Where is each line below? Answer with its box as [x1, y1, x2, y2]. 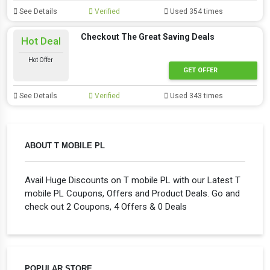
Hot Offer [28, 57, 54, 63]
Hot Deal [20, 35, 61, 47]
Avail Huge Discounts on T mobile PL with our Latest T [25, 175, 240, 186]
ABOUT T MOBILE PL [25, 141, 105, 150]
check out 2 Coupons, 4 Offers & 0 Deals [25, 201, 187, 212]
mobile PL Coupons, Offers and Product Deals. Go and [25, 188, 240, 199]
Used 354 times [168, 7, 224, 16]
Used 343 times [168, 92, 224, 100]
